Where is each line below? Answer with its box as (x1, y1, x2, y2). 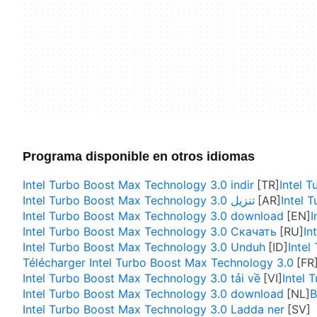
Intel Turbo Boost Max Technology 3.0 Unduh (23, 240, 265, 254)
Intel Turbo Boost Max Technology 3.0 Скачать (23, 224, 277, 238)
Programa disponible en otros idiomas (23, 149, 255, 163)
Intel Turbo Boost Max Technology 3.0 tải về (23, 271, 260, 285)
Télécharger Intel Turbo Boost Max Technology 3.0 (23, 255, 294, 270)
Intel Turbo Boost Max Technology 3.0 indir (23, 178, 254, 192)
